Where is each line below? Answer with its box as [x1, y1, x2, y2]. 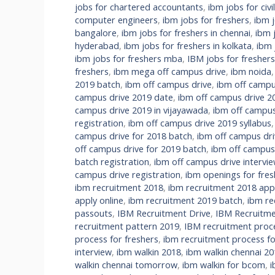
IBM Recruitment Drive [117, 207, 211, 219]
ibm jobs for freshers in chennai [122, 26, 250, 39]
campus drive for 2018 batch [75, 130, 192, 142]
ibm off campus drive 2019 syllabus [128, 117, 271, 129]
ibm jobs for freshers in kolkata [124, 39, 252, 52]
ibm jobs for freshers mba [75, 52, 182, 64]
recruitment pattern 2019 [75, 220, 179, 232]
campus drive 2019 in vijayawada [75, 104, 208, 116]
